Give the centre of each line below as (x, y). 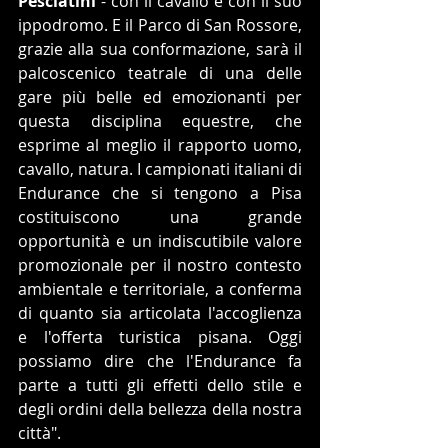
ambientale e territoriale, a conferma (160, 289)
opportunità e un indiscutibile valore (160, 241)
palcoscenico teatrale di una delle (160, 73)
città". (39, 433)
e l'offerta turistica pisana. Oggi (160, 337)
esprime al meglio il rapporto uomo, (160, 145)
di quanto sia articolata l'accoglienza (160, 313)
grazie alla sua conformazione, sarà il (160, 49)
